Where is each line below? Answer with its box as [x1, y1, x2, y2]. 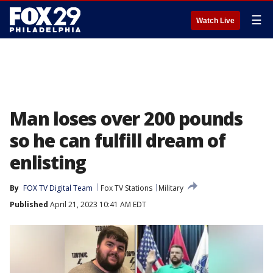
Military [158, 183, 183, 193]
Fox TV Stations [101, 183, 152, 193]
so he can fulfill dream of [10, 128, 225, 153]
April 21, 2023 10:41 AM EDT [48, 199, 146, 210]
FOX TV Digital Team [23, 183, 93, 193]
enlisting [10, 150, 87, 175]
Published [10, 199, 48, 210]
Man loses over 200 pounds [10, 106, 243, 131]
